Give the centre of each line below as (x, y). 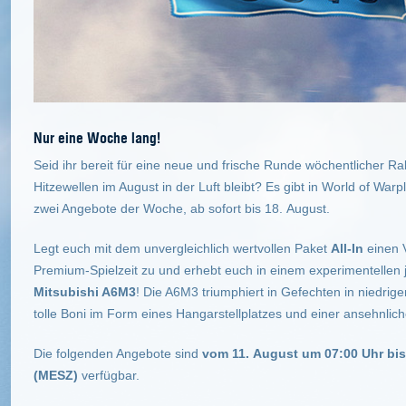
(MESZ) (56, 375)
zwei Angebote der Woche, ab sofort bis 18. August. (182, 208)
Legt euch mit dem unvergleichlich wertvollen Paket (182, 248)
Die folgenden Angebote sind (118, 353)
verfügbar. (109, 375)
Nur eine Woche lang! (97, 136)
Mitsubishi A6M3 (85, 291)
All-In (347, 248)
